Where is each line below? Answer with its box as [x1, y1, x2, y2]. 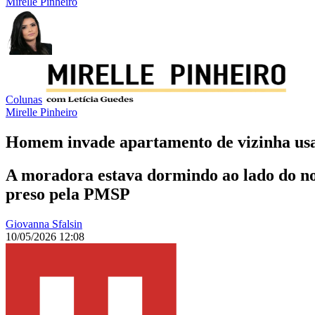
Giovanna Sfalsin [6, 218, 82, 231]
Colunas [6, 94, 42, 106]
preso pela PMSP [6, 185, 130, 204]
